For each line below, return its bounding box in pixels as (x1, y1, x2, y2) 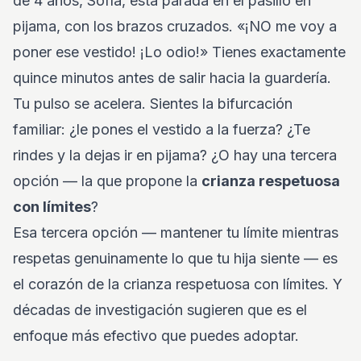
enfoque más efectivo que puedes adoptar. (13, 327, 299, 344)
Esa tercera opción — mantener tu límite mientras (13, 224, 338, 241)
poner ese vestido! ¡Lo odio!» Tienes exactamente (13, 44, 346, 60)
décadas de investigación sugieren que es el (13, 301, 307, 318)
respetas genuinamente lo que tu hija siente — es (13, 250, 338, 267)
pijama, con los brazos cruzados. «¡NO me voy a (13, 18, 337, 35)
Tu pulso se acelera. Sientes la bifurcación (13, 95, 293, 112)
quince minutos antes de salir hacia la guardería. (13, 69, 331, 86)
